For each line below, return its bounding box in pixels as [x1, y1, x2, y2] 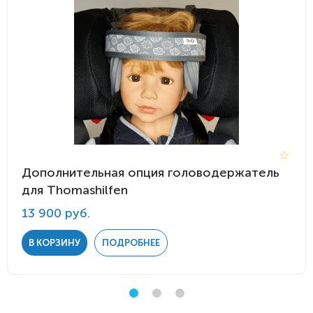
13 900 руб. [22, 205, 90, 221]
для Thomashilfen [22, 182, 128, 198]
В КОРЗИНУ [29, 238, 80, 248]
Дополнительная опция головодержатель [22, 165, 279, 180]
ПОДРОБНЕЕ [102, 238, 160, 248]
